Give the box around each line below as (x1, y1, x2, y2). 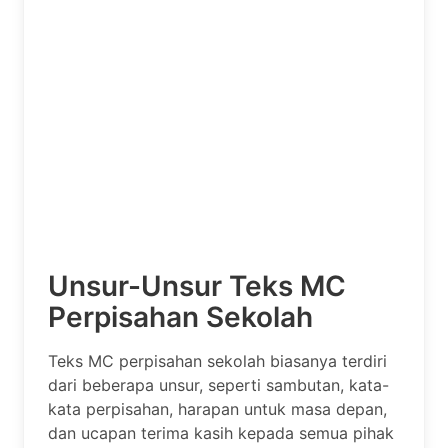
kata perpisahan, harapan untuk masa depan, (48, 398, 387, 419)
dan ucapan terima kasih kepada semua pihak (48, 422, 394, 443)
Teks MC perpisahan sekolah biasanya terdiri (48, 350, 387, 371)
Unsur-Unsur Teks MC (48, 268, 346, 303)
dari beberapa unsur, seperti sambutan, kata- (48, 374, 389, 395)
